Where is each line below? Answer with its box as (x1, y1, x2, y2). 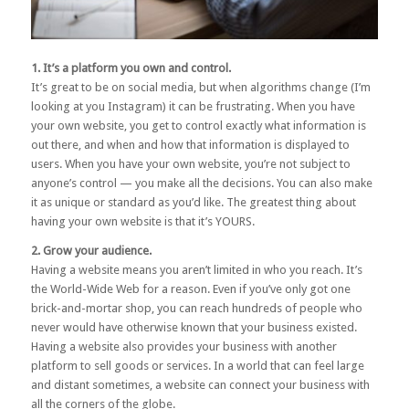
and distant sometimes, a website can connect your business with (30, 377, 370, 392)
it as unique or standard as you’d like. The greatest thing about (30, 194, 356, 209)
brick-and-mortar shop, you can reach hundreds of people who (30, 300, 362, 315)
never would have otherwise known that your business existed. (30, 320, 357, 334)
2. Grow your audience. (30, 243, 152, 257)
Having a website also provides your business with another (30, 339, 337, 353)
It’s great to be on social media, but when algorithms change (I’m (30, 79, 371, 94)
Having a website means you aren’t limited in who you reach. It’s (30, 262, 362, 277)
